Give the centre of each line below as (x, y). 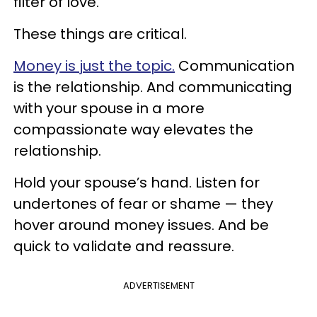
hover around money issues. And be (141, 225)
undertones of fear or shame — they (143, 203)
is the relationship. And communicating (153, 87)
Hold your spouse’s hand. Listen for (137, 182)
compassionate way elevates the (133, 129)
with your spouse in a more (109, 108)
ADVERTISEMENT (158, 285)
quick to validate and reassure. (124, 246)
